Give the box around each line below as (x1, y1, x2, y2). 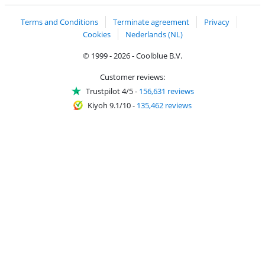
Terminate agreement (113, 16, 189, 27)
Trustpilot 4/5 (85, 86, 133, 97)
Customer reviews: (100, 72, 165, 83)
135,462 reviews (137, 100, 192, 111)
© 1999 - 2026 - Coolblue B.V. (83, 50, 182, 62)
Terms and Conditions (21, 16, 98, 27)
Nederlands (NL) (125, 29, 183, 40)
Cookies (82, 29, 111, 40)
